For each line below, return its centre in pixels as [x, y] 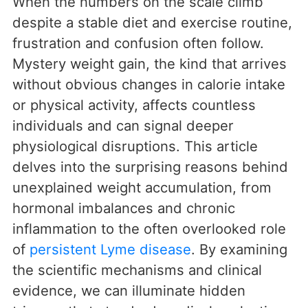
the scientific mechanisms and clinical [137, 270]
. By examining [239, 250]
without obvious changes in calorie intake [149, 85]
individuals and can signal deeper [123, 126]
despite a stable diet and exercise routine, [152, 23]
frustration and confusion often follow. [138, 43]
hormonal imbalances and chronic [124, 208]
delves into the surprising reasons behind [150, 167]
